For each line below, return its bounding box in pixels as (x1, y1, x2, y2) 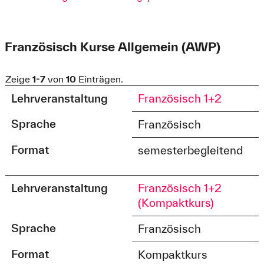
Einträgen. (75, 74, 123, 85)
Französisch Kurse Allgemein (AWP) (4, 39, 220, 54)
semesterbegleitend (138, 144, 243, 157)
